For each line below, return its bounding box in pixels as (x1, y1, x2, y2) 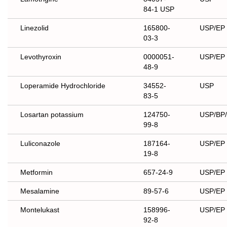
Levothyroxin (20, 53, 61, 61)
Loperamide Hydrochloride (20, 82, 105, 90)
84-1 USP (143, 5, 174, 14)
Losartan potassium (20, 110, 84, 119)
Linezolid (20, 24, 49, 32)
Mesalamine (20, 187, 59, 196)
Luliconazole (20, 139, 60, 148)
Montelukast (20, 206, 59, 214)
